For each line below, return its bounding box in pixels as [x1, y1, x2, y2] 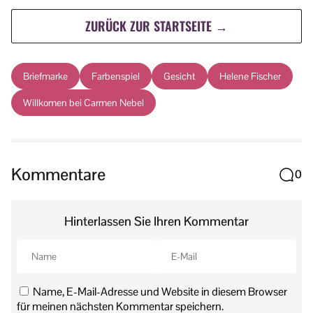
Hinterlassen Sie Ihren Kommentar [64, 212, 249, 229]
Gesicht [163, 69, 196, 82]
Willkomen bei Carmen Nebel [23, 96, 144, 109]
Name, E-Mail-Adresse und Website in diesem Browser [33, 284, 287, 299]
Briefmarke [23, 69, 68, 82]
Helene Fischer [219, 69, 281, 82]
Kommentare [11, 163, 105, 185]
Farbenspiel [92, 69, 140, 82]
